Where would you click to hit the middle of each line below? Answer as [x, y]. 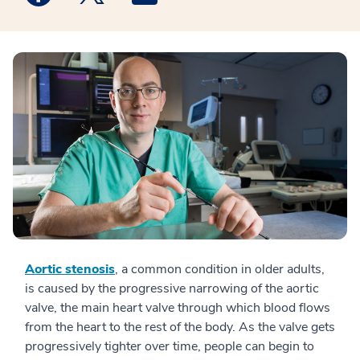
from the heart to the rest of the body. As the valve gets [180, 327]
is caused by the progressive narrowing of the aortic [172, 289]
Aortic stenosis [70, 270]
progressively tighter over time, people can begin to [170, 347]
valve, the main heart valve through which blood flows [178, 308]
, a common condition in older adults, [220, 270]
